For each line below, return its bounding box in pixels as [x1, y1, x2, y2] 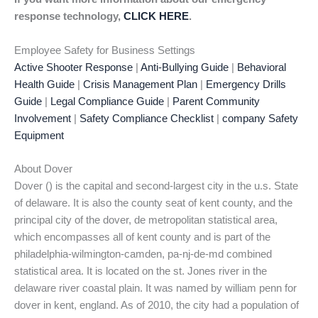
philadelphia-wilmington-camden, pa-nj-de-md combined [14, 248, 272, 261]
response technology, [14, 11, 124, 23]
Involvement [14, 112, 71, 124]
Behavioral [237, 61, 286, 73]
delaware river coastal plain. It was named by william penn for [14, 283, 297, 295]
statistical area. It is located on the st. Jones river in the [14, 265, 267, 278]
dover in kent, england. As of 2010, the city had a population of [14, 300, 299, 312]
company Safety [222, 112, 298, 124]
